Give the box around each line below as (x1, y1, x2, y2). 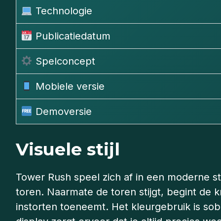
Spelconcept (32, 55, 95, 68)
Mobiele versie (32, 80, 105, 93)
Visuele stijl (16, 139, 120, 160)
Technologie (32, 5, 92, 17)
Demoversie (32, 106, 92, 118)
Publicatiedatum (32, 30, 110, 42)
